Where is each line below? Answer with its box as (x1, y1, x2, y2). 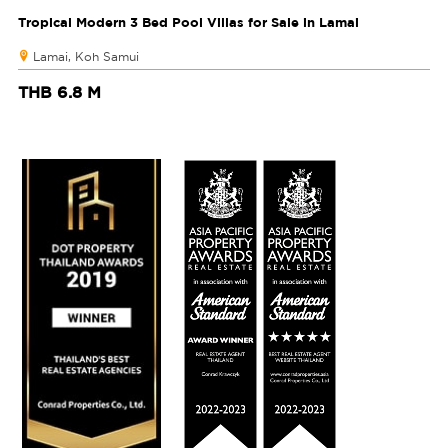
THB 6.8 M (18, 83, 101, 102)
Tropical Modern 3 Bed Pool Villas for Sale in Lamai (18, 14, 359, 31)
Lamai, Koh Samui (33, 50, 139, 64)
